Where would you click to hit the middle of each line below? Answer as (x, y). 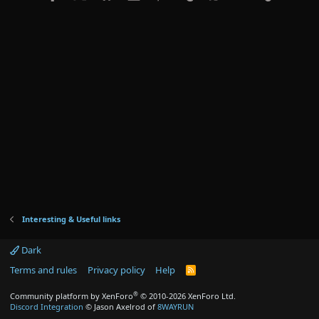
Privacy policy (116, 270)
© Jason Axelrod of (120, 307)
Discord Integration (47, 307)
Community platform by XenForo (72, 296)
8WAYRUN (176, 307)
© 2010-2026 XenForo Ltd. (188, 296)
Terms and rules (43, 270)
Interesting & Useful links (71, 219)
